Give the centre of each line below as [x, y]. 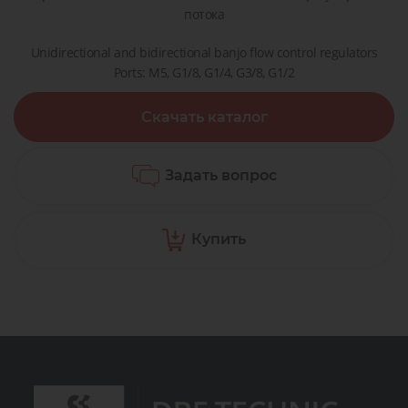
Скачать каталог [204, 117]
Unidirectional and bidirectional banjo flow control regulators [204, 52]
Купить [219, 239]
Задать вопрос [219, 175]
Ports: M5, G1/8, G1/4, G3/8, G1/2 [204, 72]
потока [204, 14]
